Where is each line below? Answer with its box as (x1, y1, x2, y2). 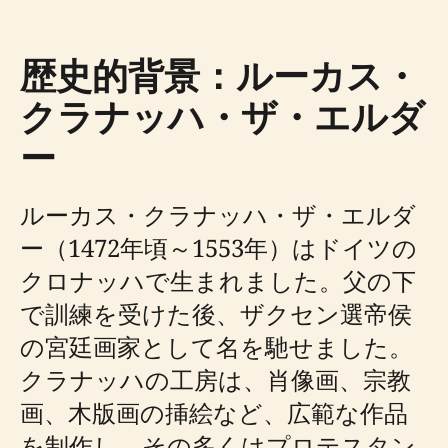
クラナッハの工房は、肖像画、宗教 (20, 363, 411, 396)
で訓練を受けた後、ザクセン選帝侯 (20, 297, 412, 330)
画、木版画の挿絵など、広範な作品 (20, 396, 408, 429)
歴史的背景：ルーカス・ (20, 51, 419, 100)
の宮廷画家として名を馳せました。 (20, 330, 413, 363)
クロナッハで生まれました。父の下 (20, 264, 416, 297)
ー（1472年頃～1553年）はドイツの (20, 231, 417, 264)
